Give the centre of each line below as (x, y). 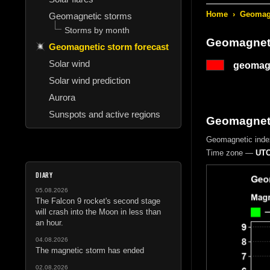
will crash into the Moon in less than (98, 212)
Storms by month (97, 30)
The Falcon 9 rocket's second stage (98, 201)
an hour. (49, 222)
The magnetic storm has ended (90, 250)
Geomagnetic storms (90, 16)
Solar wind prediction (89, 80)
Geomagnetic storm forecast (109, 46)
